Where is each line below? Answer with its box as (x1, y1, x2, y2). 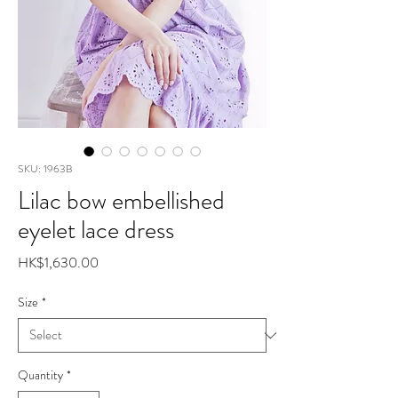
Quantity (18, 366, 63, 384)
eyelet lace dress (18, 212, 174, 248)
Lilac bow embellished (18, 183, 225, 219)
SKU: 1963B (18, 161, 72, 177)
